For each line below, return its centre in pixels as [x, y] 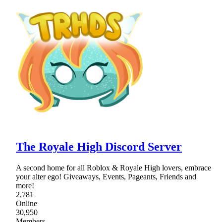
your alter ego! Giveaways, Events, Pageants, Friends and [106, 177]
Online [27, 204]
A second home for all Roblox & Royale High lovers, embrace [113, 168]
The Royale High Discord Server [99, 147]
